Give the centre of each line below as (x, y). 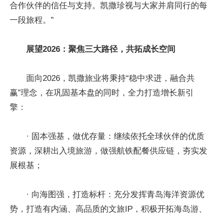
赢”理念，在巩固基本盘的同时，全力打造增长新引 (102, 93)
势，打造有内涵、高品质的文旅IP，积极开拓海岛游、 (108, 209)
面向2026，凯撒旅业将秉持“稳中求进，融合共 (110, 78)
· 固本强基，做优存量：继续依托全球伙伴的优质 (115, 137)
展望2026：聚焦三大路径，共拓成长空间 (101, 49)
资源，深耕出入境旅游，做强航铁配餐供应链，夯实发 (108, 151)
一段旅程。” (32, 20)
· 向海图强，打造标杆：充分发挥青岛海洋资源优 (115, 195)
